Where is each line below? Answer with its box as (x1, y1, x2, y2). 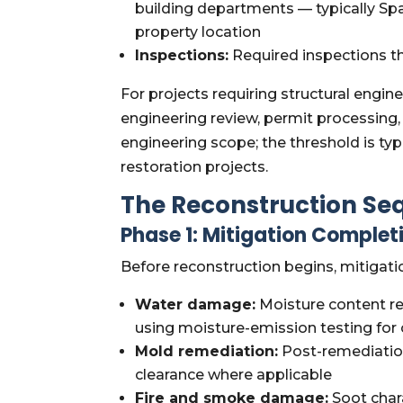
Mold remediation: (135, 342, 279, 360)
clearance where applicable (135, 365, 333, 383)
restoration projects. (121, 157, 269, 175)
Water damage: (135, 295, 256, 313)
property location (135, 22, 262, 40)
